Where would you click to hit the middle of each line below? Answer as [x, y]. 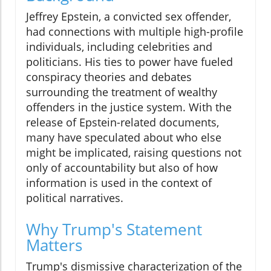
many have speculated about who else [124, 138]
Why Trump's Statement [114, 230]
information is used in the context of [119, 183]
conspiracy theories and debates [109, 77]
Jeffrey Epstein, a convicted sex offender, [129, 17]
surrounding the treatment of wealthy [122, 92]
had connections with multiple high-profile [135, 32]
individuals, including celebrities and [119, 47]
